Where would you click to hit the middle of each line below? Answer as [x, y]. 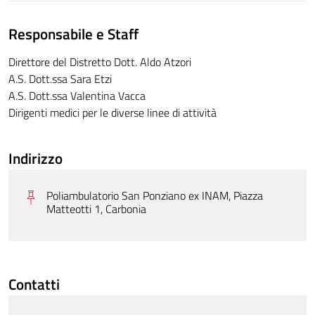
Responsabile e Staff [73, 34]
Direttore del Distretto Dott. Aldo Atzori [100, 62]
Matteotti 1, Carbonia [97, 209]
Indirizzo [36, 159]
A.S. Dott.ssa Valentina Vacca [77, 96]
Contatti [34, 284]
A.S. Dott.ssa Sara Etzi [60, 79]
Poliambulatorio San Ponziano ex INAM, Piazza [155, 196]
